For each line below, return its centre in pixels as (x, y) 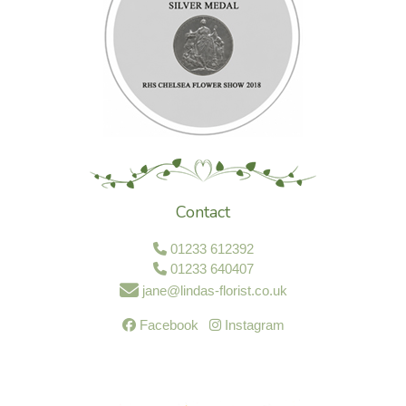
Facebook (167, 325)
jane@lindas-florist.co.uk (213, 290)
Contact (203, 212)
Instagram (252, 325)
